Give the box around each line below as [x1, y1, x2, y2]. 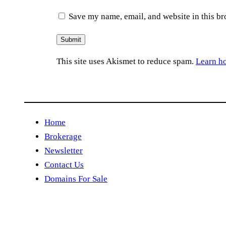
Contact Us [44, 159, 84, 169]
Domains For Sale [44, 174, 107, 184]
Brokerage [44, 131, 82, 141]
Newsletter [44, 145, 83, 155]
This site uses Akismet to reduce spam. [56, 56, 196, 67]
